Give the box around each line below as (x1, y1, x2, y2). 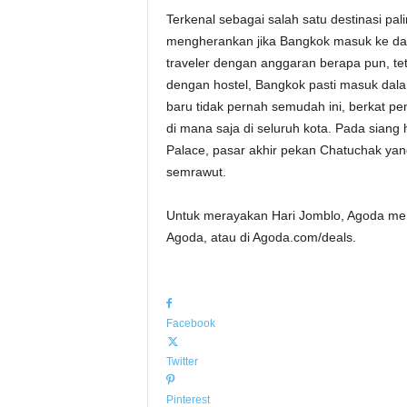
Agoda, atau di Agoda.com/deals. (165, 230, 356, 244)
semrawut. (165, 164, 226, 179)
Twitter (165, 355, 198, 368)
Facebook (165, 317, 215, 330)
